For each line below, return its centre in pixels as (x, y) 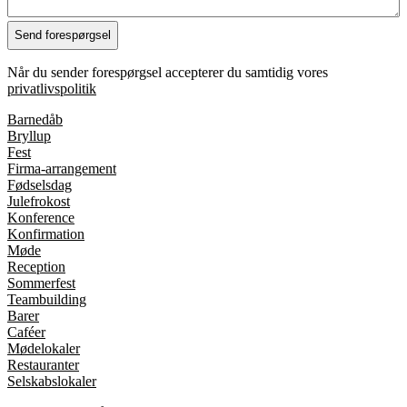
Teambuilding (47, 299)
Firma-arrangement (62, 168)
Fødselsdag (40, 184)
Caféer (26, 332)
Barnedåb (35, 119)
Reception (36, 266)
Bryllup (29, 135)
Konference (41, 217)
